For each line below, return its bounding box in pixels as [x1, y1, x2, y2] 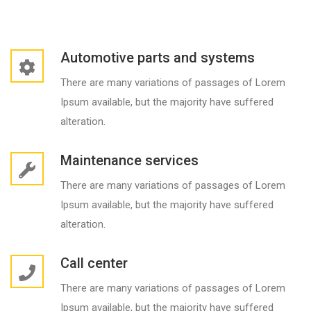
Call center [60, 255, 128, 272]
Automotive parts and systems [60, 49, 255, 67]
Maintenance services [60, 152, 199, 169]
